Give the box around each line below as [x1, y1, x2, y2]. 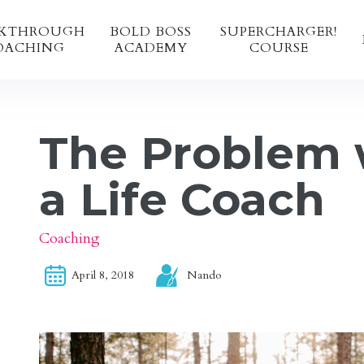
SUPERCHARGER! [220, 23, 337, 41]
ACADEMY [114, 39, 192, 57]
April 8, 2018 [71, 267, 135, 283]
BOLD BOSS [110, 23, 196, 41]
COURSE [249, 39, 309, 57]
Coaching [39, 228, 101, 249]
